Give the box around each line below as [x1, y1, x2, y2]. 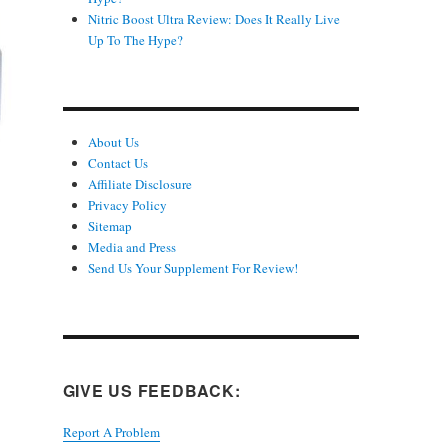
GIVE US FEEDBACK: [62, 378, 241, 402]
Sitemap [87, 216, 132, 235]
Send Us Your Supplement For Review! [87, 258, 298, 277]
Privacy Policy [87, 195, 167, 214]
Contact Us [87, 153, 148, 172]
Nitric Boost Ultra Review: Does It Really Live [87, 9, 340, 28]
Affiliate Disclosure [87, 174, 192, 193]
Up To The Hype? [87, 30, 183, 49]
